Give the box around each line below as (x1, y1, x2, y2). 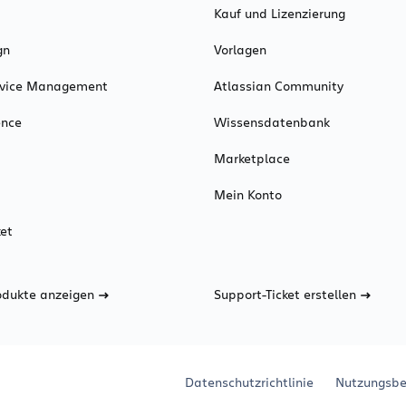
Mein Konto (214, 186, 282, 204)
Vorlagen (214, 41, 266, 59)
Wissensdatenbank (214, 113, 330, 131)
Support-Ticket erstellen (214, 285, 356, 304)
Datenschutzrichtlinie (185, 373, 314, 391)
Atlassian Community (214, 77, 343, 95)
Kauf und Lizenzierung (214, 5, 345, 23)
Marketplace (214, 150, 290, 168)
